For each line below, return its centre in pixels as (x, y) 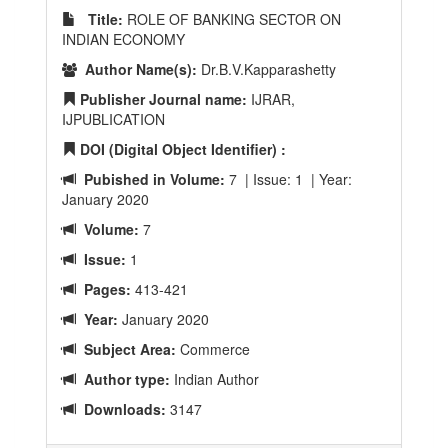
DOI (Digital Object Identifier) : (181, 149)
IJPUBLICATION (113, 119)
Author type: (123, 379)
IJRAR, (271, 99)
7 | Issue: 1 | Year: (288, 179)
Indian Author (214, 379)
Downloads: (121, 409)
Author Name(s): (137, 69)
